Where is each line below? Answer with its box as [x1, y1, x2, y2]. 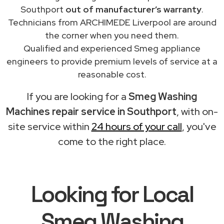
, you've [181, 119, 216, 133]
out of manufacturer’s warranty [65, 3, 201, 15]
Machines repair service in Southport [6, 104, 176, 118]
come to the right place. [58, 134, 166, 148]
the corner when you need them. [45, 29, 179, 41]
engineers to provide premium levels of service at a [6, 55, 217, 67]
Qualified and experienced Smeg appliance [23, 42, 200, 54]
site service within [7, 119, 91, 133]
